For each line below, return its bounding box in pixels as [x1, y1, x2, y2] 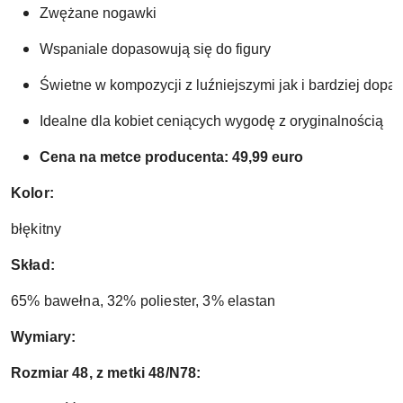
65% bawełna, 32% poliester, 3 [11, 293, 211, 309]
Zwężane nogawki [40, 5, 157, 22]
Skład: [11, 257, 59, 273]
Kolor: [11, 185, 54, 201]
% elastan [210, 293, 276, 309]
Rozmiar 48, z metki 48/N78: [11, 365, 201, 381]
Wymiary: [11, 329, 76, 345]
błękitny [11, 221, 66, 237]
